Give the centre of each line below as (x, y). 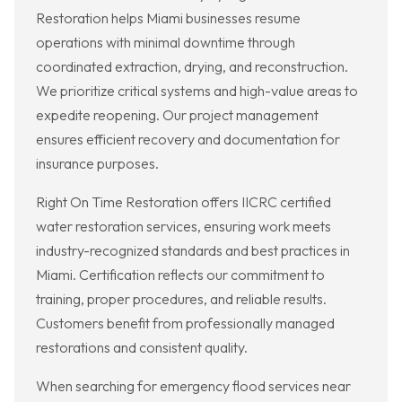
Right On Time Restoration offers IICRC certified (184, 202)
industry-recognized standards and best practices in (193, 251)
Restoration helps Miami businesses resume (168, 18)
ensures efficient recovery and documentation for (188, 140)
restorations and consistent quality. (142, 348)
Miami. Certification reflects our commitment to (180, 275)
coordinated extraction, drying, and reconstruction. (192, 67)
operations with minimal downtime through (166, 43)
